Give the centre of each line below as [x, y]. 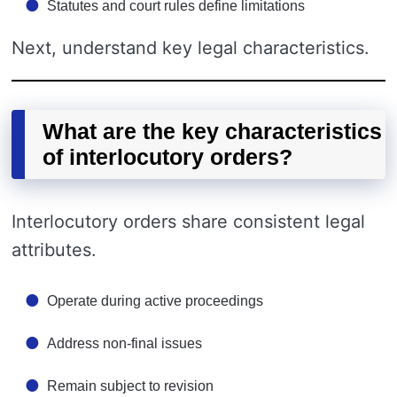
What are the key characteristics [212, 131]
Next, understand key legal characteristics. [191, 48]
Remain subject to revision [130, 386]
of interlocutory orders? [167, 157]
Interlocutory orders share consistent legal [188, 222]
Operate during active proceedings [155, 301]
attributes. [54, 250]
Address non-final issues [125, 343]
